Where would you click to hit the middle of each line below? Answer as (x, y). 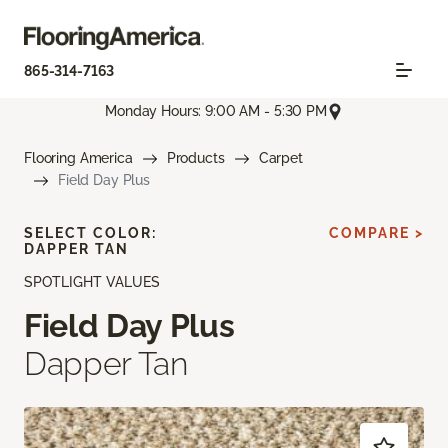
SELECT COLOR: (90, 232)
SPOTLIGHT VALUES (92, 281)
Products (195, 157)
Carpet (280, 157)
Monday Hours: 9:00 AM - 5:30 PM (216, 111)
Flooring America (78, 157)
